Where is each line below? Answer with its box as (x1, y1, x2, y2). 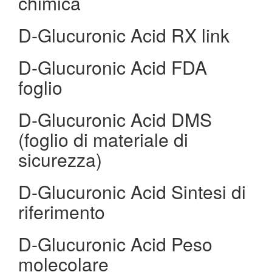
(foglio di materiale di (18, 126, 188, 152)
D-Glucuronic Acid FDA (18, 54, 207, 80)
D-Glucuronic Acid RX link (18, 22, 229, 48)
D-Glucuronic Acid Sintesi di (18, 178, 246, 205)
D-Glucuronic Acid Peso (18, 231, 212, 257)
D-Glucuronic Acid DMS (18, 106, 212, 132)
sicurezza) (18, 146, 102, 172)
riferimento (18, 199, 105, 225)
